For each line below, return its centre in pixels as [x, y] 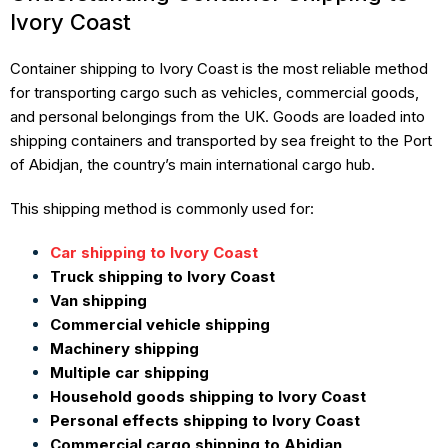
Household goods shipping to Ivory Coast [208, 396]
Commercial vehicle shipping [160, 324]
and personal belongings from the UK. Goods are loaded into [217, 116]
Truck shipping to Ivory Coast [162, 276]
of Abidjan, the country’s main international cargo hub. [192, 164]
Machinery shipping [124, 348]
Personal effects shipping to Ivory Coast [205, 420]
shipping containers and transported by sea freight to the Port [221, 140]
